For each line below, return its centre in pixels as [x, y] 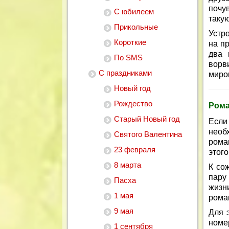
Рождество [133, 104]
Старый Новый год [147, 119]
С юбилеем [134, 12]
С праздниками [125, 73]
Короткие [130, 42]
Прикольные [136, 27]
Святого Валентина [148, 134]
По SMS [128, 58]
